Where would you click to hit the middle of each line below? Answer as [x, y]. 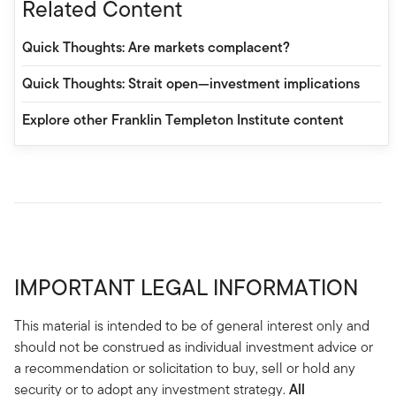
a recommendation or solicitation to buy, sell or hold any [185, 368]
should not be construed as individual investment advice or [194, 346]
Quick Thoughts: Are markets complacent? [156, 47]
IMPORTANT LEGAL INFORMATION [186, 287]
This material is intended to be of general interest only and [192, 325]
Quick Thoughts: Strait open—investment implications [191, 83]
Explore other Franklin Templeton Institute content [183, 119]
